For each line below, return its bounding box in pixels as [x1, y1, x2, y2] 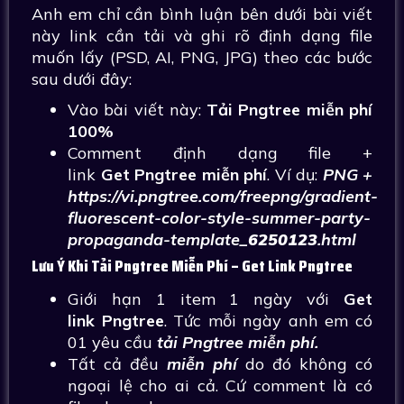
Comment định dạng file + [68, 142, 372, 163]
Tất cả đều [68, 353, 167, 374]
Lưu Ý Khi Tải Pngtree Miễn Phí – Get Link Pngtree [32, 253, 353, 279]
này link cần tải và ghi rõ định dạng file [32, 25, 372, 46]
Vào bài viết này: [68, 99, 207, 120]
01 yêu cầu [68, 332, 157, 353]
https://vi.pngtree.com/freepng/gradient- [68, 186, 378, 207]
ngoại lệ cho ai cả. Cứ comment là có [68, 375, 372, 396]
